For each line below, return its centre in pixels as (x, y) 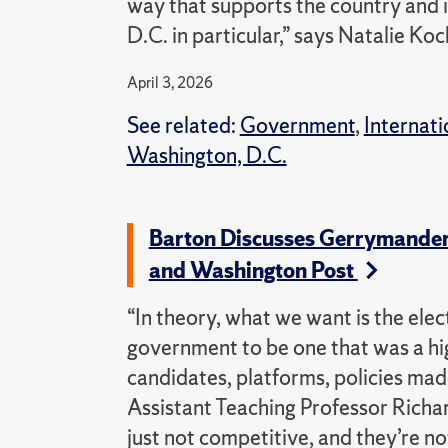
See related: (183, 125)
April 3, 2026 (169, 82)
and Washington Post (253, 270)
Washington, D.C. (206, 155)
